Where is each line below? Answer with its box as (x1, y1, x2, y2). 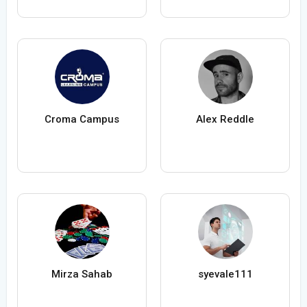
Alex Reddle (196, 113, 254, 126)
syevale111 (197, 268, 253, 281)
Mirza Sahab (51, 268, 112, 281)
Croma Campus (45, 113, 119, 126)
